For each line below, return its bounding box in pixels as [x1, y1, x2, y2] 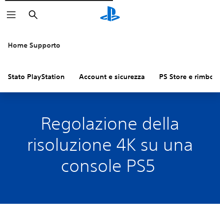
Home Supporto [8, 41, 60, 50]
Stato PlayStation [8, 72, 65, 81]
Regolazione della [41, 113, 179, 133]
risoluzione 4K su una [27, 135, 193, 154]
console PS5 [60, 156, 160, 175]
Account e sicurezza [79, 72, 145, 81]
